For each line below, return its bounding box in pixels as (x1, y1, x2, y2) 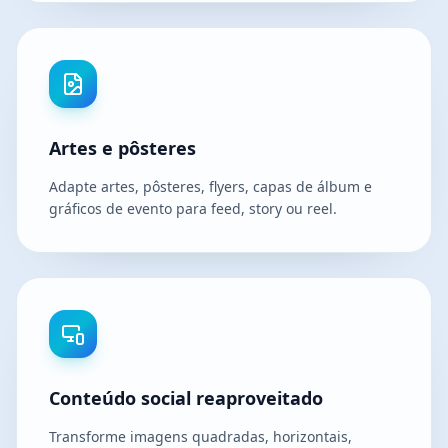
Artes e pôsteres (49, 136, 196, 161)
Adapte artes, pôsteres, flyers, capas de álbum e (49, 177, 372, 197)
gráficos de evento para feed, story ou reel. (49, 199, 337, 219)
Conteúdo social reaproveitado (49, 386, 323, 411)
